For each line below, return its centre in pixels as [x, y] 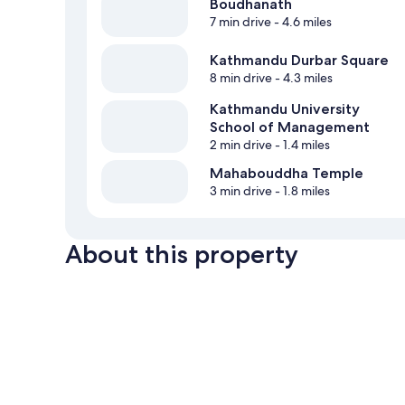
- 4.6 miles [301, 22]
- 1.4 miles [301, 145]
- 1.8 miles [301, 191]
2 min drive [241, 145]
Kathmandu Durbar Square [299, 61]
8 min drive [241, 78]
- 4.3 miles [302, 78]
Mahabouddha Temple [287, 174]
